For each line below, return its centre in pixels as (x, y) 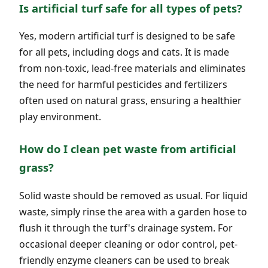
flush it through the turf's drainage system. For (126, 228)
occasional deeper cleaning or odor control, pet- (128, 244)
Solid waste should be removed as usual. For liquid (133, 195)
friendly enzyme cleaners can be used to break (124, 260)
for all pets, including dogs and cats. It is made (124, 52)
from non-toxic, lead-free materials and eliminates (133, 68)
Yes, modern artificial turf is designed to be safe (127, 36)
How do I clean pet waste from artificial (128, 149)
